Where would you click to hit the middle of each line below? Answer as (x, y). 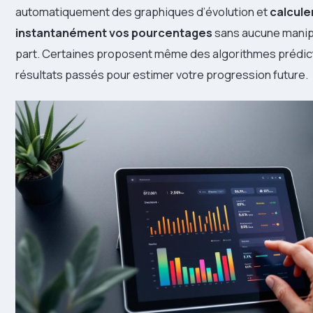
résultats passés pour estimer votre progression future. (162, 74)
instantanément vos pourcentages (114, 32)
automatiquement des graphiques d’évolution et (143, 11)
